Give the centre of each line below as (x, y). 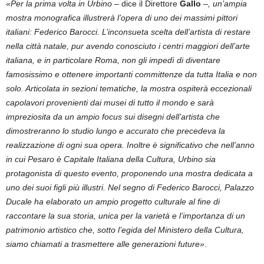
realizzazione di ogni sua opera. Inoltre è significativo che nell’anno (130, 145)
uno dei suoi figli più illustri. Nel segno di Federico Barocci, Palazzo (130, 187)
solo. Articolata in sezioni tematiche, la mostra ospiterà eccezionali (129, 88)
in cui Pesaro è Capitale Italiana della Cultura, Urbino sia (111, 159)
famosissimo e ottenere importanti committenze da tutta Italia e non (131, 74)
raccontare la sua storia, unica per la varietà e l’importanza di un (126, 216)
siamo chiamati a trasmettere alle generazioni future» (105, 244)
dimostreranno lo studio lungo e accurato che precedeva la (115, 131)
